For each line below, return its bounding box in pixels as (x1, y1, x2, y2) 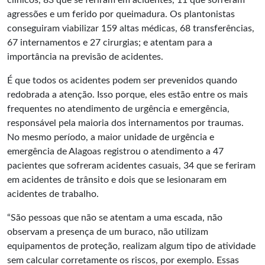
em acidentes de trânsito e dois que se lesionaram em (7, 175, 227, 185)
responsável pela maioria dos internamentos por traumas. (7, 118, 244, 128)
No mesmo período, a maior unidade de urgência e (7, 132, 214, 142)
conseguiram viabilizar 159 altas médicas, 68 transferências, (7, 24, 254, 33)
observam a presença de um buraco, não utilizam (7, 227, 208, 237)
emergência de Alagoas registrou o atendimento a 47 (7, 147, 224, 156)
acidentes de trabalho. (7, 189, 99, 199)
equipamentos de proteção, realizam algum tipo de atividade (7, 241, 256, 251)
